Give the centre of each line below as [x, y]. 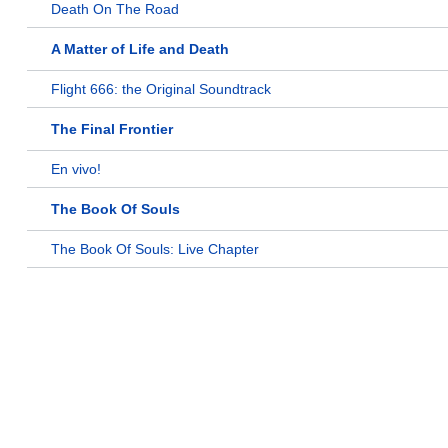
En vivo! [76, 169]
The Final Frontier [112, 129]
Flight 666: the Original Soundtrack [161, 89]
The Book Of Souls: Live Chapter [155, 249]
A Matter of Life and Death [140, 49]
